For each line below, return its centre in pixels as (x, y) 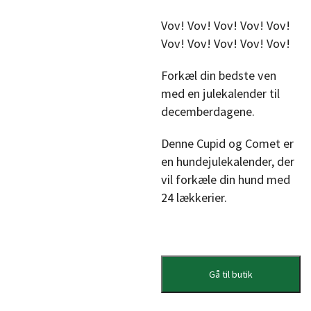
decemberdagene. (208, 111)
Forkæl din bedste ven (219, 75)
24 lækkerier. (194, 197)
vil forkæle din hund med (226, 179)
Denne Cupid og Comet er (228, 143)
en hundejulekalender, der (228, 161)
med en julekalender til (221, 93)
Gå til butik (231, 275)
